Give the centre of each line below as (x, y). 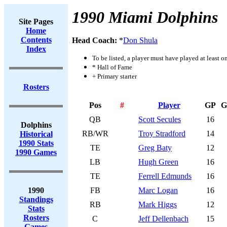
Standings (36, 199)
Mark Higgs (158, 204)
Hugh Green (158, 162)
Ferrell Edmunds (165, 176)
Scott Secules (160, 119)
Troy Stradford (162, 134)
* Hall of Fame (112, 67)
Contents (36, 40)
